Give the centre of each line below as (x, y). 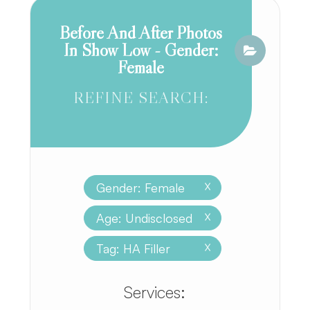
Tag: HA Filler (134, 248)
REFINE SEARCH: (141, 97)
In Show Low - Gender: (141, 50)
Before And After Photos (141, 33)
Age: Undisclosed (145, 218)
